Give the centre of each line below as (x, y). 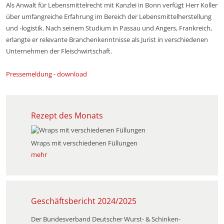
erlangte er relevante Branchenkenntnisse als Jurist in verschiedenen (107, 39)
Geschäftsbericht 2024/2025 (84, 201)
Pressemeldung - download (46, 74)
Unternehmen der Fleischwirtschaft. (59, 51)
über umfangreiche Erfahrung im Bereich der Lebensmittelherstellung (109, 16)
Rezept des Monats (67, 115)
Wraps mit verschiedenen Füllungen (84, 143)
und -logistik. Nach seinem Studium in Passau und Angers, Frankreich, (109, 28)
